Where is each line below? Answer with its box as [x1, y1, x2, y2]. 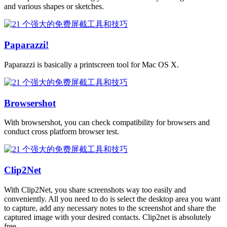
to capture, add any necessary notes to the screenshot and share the [4, 203, 216, 212]
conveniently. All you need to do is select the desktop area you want [4, 194, 220, 203]
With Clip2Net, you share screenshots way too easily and [4, 185, 186, 194]
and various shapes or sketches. [4, 2, 104, 11]
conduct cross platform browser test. [4, 127, 119, 136]
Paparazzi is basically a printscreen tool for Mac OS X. [4, 60, 179, 69]
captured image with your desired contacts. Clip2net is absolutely [4, 212, 211, 221]
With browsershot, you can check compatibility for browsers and [4, 118, 210, 127]
